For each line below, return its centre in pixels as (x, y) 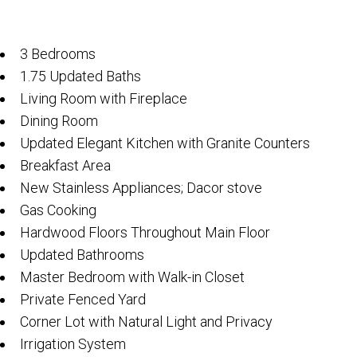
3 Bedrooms (58, 53)
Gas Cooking (58, 210)
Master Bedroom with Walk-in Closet (132, 277)
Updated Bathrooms (82, 254)
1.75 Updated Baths (80, 76)
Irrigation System (73, 343)
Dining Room (59, 120)
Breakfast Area (65, 165)
